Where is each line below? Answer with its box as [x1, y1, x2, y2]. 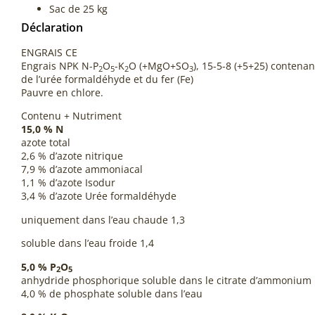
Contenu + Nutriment [21, 109, 122, 123]
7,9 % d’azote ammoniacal [21, 162, 143, 176]
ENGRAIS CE [21, 46, 77, 59]
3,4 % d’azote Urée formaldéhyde [21, 189, 176, 203]
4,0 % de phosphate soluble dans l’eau [21, 286, 202, 300]
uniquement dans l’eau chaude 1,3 [21, 212, 185, 226]
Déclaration [21, 20, 83, 35]
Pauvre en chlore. [21, 86, 103, 99]
